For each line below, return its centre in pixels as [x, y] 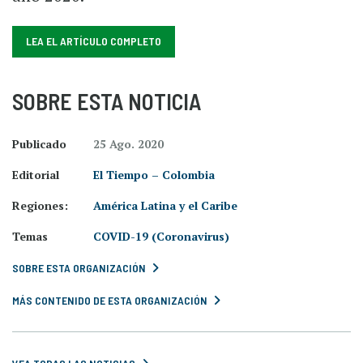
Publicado [39, 144]
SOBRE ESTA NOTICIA [107, 101]
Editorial [36, 175]
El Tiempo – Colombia [154, 175]
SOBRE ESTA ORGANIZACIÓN [79, 268]
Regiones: [40, 205]
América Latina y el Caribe [165, 205]
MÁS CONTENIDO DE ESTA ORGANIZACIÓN [110, 300]
